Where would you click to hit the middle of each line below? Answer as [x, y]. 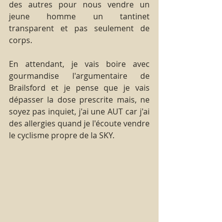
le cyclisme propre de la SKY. [62, 135]
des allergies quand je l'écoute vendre [79, 123]
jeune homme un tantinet [79, 16]
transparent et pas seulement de [79, 28]
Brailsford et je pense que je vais [79, 87]
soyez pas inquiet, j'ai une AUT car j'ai [79, 111]
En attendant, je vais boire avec [79, 64]
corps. [21, 40]
